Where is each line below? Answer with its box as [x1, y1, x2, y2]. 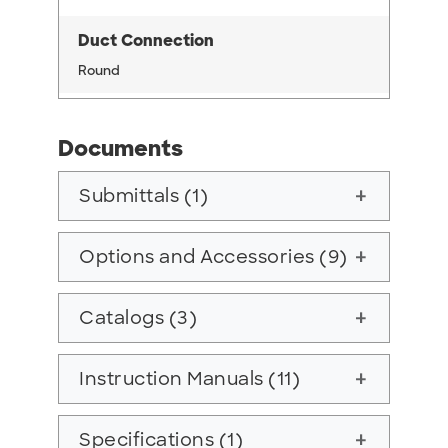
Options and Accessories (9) [79, 245, 348, 270]
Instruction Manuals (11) [79, 367, 300, 392]
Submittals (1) [79, 184, 208, 209]
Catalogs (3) [79, 306, 197, 331]
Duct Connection [78, 30, 214, 52]
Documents [58, 134, 183, 164]
